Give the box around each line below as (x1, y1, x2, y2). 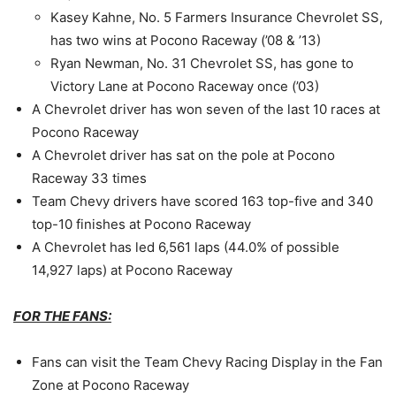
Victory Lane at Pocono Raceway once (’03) (50, 78, 319, 95)
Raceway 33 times (32, 170, 147, 187)
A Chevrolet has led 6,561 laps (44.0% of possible (32, 239, 339, 256)
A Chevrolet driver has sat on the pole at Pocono (32, 147, 335, 164)
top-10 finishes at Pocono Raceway (32, 216, 251, 233)
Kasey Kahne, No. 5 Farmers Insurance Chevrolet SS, (50, 9, 383, 27)
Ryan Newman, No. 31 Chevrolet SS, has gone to (50, 55, 354, 72)
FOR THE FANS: (13, 308, 111, 325)
